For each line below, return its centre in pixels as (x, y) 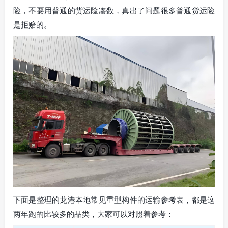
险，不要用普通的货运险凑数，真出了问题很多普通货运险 (114, 10)
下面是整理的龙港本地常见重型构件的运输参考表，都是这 (114, 199)
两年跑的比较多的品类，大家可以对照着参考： (93, 213)
